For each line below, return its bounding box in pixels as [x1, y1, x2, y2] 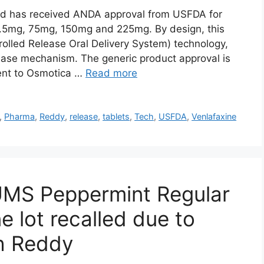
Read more [85, 67, 137, 80]
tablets [103, 111, 130, 122]
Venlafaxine [192, 111, 237, 122]
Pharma [4, 111, 35, 122]
